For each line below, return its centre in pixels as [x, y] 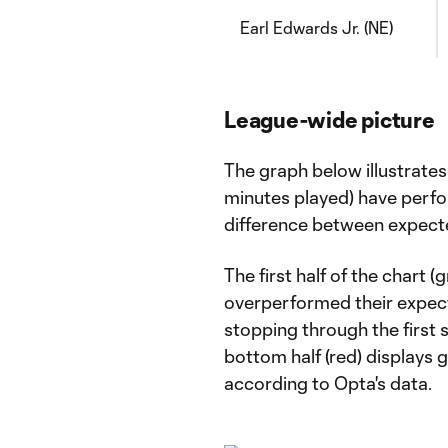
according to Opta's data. [328, 383]
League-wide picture [329, 119]
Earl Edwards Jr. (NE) [316, 27]
